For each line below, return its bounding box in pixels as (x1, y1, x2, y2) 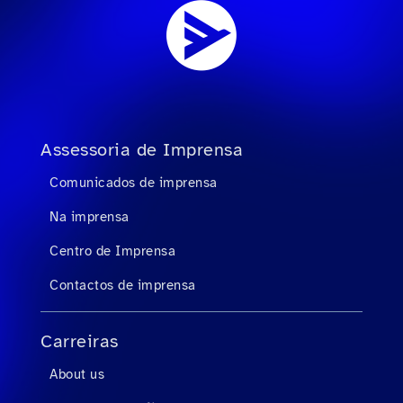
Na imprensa (49, 209, 130, 225)
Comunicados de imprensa (49, 175, 218, 191)
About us (49, 366, 104, 382)
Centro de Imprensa (49, 243, 175, 259)
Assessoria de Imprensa (40, 139, 243, 161)
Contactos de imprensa (49, 277, 196, 293)
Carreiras (40, 330, 119, 353)
